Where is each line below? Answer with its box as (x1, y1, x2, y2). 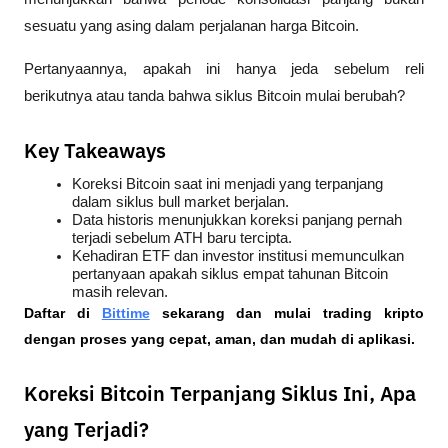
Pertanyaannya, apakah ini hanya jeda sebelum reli (24, 61, 424, 77)
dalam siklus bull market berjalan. (72, 194, 289, 211)
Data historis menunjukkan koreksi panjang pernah (72, 212, 402, 229)
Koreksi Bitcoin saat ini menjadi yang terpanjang (72, 176, 383, 193)
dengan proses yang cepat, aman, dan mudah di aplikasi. (24, 331, 415, 348)
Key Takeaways (24, 142, 166, 162)
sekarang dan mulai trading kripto (149, 305, 425, 322)
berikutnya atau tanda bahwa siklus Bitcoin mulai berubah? (24, 88, 405, 104)
